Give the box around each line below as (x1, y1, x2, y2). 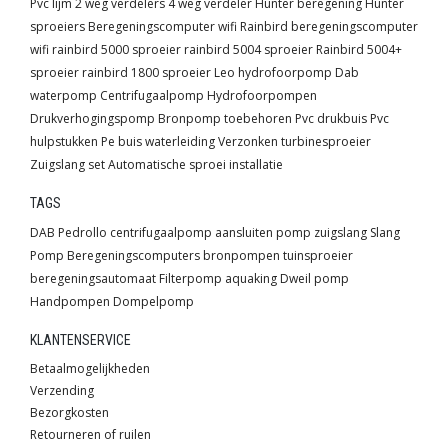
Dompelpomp (113, 293, 194, 311)
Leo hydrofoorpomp (214, 64, 332, 82)
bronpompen (203, 247, 280, 265)
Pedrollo (58, 224, 107, 242)
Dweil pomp (280, 270, 349, 288)
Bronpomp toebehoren (158, 110, 292, 128)
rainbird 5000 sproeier (52, 41, 181, 59)
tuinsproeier (283, 247, 353, 265)
